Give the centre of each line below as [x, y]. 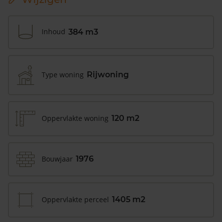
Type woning [63, 74]
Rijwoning [108, 75]
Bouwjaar [57, 159]
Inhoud [54, 32]
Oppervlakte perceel [75, 199]
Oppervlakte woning [75, 118]
